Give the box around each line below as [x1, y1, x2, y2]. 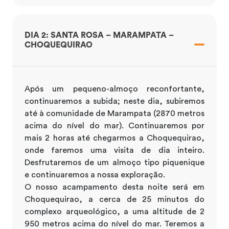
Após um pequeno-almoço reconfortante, [25, 84, 204, 93]
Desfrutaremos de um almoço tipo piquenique [25, 158, 204, 167]
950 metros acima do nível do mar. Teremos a [25, 219, 204, 228]
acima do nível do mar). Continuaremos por [25, 121, 204, 130]
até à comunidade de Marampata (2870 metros [25, 109, 204, 118]
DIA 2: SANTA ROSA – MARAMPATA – [25, 31, 174, 39]
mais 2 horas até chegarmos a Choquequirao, [25, 133, 204, 142]
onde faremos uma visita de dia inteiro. [25, 146, 204, 154]
